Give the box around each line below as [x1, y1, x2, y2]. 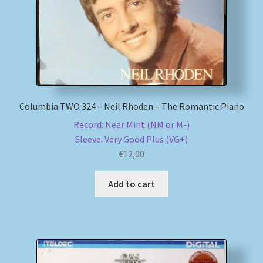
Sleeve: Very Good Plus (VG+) [75, 133, 188, 145]
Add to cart [108, 177, 155, 190]
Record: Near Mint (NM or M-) [73, 118, 190, 130]
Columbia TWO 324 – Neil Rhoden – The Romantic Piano [19, 100, 244, 113]
